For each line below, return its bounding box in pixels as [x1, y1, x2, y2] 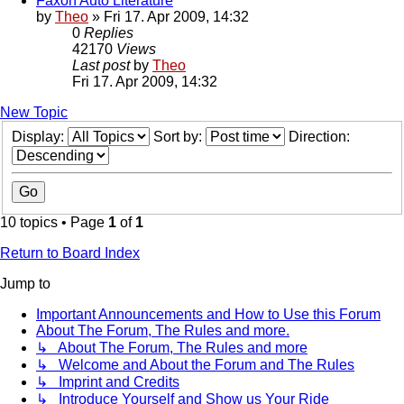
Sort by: [153, 129, 206, 145]
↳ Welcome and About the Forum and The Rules [36, 357, 354, 373]
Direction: [289, 129, 353, 145]
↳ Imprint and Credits [36, 374, 179, 390]
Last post [72, 58, 133, 74]
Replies [84, 25, 133, 41]
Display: [12, 129, 68, 145]
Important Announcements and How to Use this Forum [36, 307, 381, 323]
